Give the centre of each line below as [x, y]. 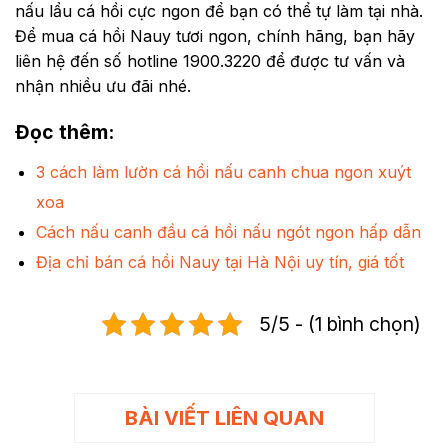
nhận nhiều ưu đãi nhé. [103, 86]
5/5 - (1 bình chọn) [340, 323]
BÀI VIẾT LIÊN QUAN [224, 417]
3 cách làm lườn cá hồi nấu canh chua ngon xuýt [223, 171]
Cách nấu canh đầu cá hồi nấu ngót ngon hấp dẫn [228, 231]
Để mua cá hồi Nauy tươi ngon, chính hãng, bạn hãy [215, 36]
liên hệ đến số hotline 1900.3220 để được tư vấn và [210, 61]
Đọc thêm [61, 131]
